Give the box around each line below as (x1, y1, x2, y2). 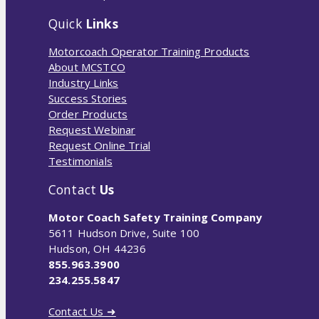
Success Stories (48, 91, 127, 106)
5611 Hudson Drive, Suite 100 (48, 226, 200, 241)
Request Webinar (48, 122, 136, 137)
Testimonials (48, 154, 113, 169)
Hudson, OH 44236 (48, 241, 147, 256)
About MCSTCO (48, 60, 125, 75)
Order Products (48, 107, 128, 122)
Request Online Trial (48, 138, 150, 153)
